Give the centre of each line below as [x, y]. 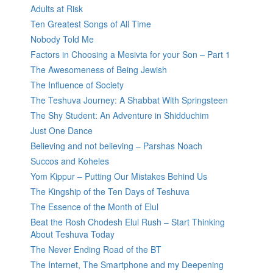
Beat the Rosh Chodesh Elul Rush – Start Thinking [128, 222]
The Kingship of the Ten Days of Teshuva [110, 192]
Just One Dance [62, 131]
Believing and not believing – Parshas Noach [116, 146]
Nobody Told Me [62, 39]
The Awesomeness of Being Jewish [99, 70]
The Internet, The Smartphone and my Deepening [127, 265]
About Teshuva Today [73, 234]
